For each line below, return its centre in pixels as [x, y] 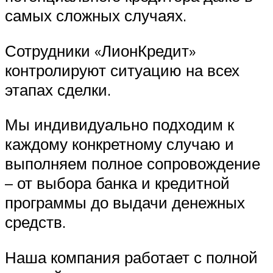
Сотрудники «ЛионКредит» [100, 50]
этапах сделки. [58, 89]
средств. [35, 222]
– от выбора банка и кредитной [117, 183]
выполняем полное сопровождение [133, 164]
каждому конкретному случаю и [119, 144]
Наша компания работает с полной [131, 257]
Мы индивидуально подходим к [119, 125]
